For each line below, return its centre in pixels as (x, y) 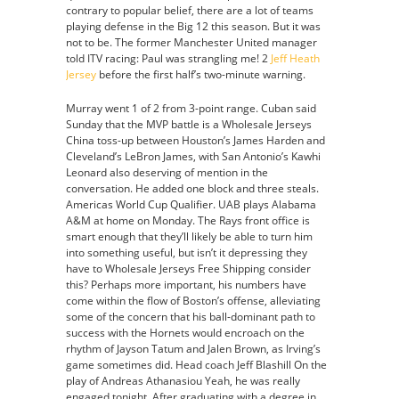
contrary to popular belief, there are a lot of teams (190, 10)
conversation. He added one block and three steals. (192, 188)
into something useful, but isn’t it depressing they (187, 252)
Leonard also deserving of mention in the (167, 172)
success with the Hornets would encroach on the (185, 333)
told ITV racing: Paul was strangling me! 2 (168, 58)
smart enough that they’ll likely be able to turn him (189, 236)
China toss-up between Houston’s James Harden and (195, 140)
